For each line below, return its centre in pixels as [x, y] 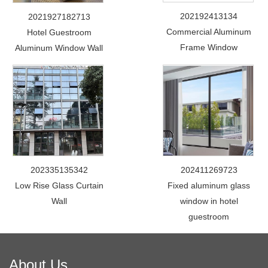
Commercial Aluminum [209, 32]
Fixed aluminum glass [209, 185]
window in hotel [209, 201]
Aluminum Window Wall [59, 48]
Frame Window [209, 47]
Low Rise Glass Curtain [59, 185]
